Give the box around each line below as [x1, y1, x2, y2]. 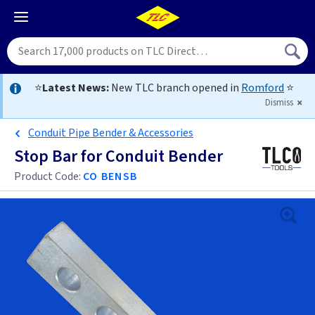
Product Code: [14, 169, 83, 184]
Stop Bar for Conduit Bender [14, 144, 223, 169]
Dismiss [265, 96, 295, 109]
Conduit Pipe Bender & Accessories [28, 125, 193, 141]
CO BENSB [83, 169, 138, 184]
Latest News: [42, 80, 109, 96]
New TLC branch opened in [109, 80, 241, 96]
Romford [241, 80, 284, 96]
